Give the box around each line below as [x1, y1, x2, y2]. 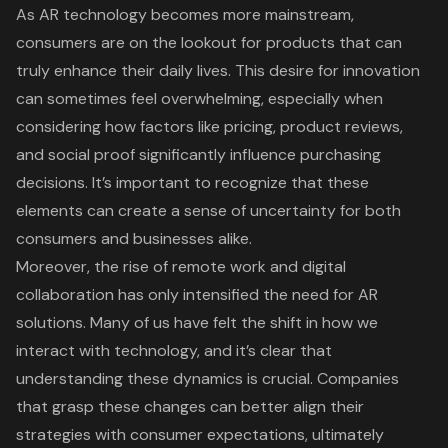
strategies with [16, 423, 130, 445]
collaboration [16, 283, 114, 305]
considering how [16, 115, 140, 137]
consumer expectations [130, 423, 305, 445]
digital [302, 255, 346, 277]
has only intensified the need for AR [114, 283, 378, 305]
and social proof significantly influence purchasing [16, 143, 381, 165]
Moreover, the [16, 255, 123, 277]
